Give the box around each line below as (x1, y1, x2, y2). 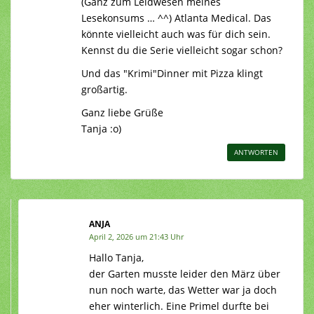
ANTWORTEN (234, 146, 278, 157)
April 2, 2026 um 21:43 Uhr (89, 231, 184, 242)
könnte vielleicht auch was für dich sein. (81, 27, 271, 41)
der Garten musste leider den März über (89, 266, 280, 280)
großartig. (81, 82, 128, 96)
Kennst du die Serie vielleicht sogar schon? (81, 43, 282, 57)
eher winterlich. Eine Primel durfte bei (89, 299, 269, 313)
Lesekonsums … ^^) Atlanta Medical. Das (81, 11, 271, 25)
